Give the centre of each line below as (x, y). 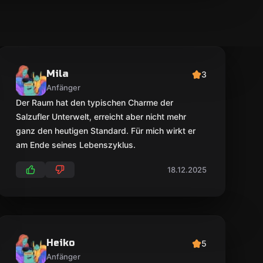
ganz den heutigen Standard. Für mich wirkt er (105, 131)
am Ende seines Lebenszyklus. (75, 145)
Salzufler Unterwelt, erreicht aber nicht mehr (101, 117)
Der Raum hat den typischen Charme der (94, 102)
